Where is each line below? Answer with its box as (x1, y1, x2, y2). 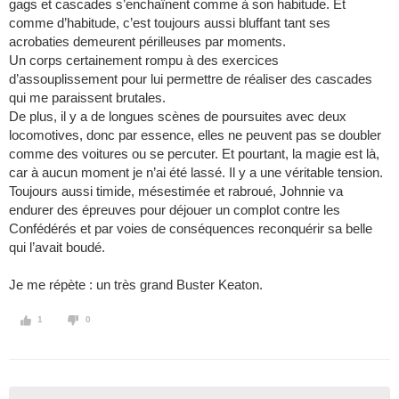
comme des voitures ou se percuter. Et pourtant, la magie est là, (9, 146, 379, 162)
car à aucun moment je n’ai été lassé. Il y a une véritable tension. (9, 165, 383, 181)
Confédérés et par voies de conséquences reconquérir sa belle (9, 221, 372, 237)
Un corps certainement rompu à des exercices (9, 53, 279, 69)
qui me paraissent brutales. (9, 90, 166, 106)
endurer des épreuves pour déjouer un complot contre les (9, 202, 340, 218)
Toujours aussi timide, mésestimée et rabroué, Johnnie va (9, 183, 343, 199)
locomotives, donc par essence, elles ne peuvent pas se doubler (9, 127, 381, 143)
